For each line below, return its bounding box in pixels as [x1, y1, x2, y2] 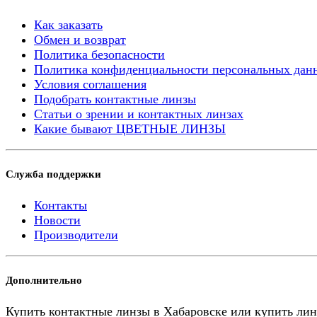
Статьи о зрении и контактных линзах [34, 107, 243, 122]
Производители [34, 228, 118, 243]
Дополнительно [6, 275, 82, 286]
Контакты [34, 198, 87, 213]
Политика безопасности [34, 47, 165, 62]
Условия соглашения [34, 77, 146, 92]
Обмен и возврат [34, 33, 126, 47]
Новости [34, 213, 81, 228]
